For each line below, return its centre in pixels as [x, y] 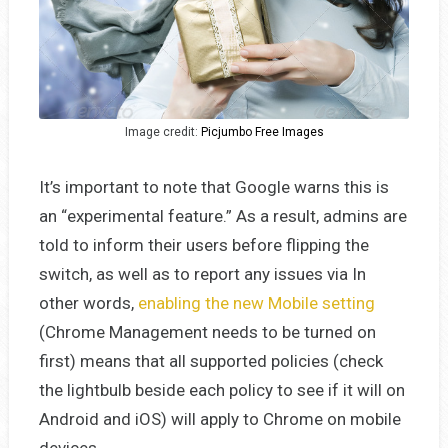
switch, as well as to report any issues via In [202, 273]
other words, [88, 302]
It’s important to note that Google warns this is [213, 186]
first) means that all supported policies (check [210, 360]
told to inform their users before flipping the [203, 244]
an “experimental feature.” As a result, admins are [222, 215]
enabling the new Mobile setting [256, 302]
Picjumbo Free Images [262, 131]
